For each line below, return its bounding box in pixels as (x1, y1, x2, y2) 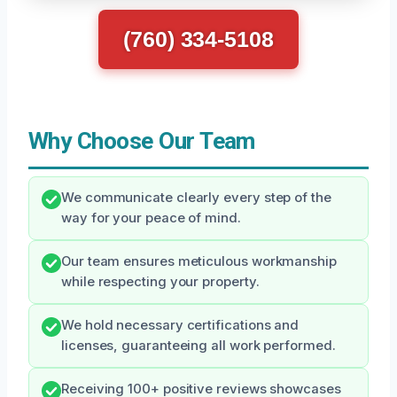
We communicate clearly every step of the (61, 190, 331, 206)
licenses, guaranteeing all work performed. (61, 338, 336, 354)
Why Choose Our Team (28, 128, 255, 154)
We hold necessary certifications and (61, 317, 300, 333)
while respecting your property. (61, 274, 260, 290)
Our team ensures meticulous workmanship (61, 253, 337, 269)
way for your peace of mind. (61, 210, 241, 226)
